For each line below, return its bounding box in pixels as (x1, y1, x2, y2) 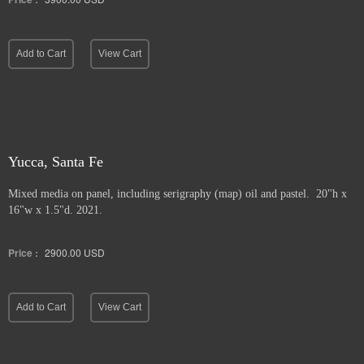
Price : (8, 245, 38, 260)
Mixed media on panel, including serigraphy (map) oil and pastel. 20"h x (8, 188, 347, 200)
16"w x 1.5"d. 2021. (8, 204, 102, 216)
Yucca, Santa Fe (8, 154, 103, 170)
